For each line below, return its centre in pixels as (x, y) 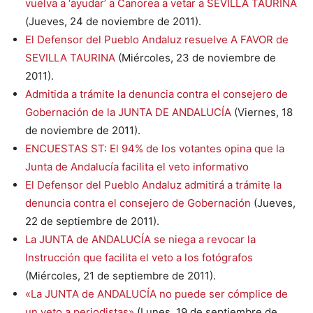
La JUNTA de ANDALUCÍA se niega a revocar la (140, 239)
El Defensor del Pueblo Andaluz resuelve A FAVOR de (157, 39)
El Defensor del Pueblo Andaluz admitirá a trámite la (153, 184)
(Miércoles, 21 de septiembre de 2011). (121, 275)
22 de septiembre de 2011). (92, 221)
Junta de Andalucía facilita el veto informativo (137, 166)
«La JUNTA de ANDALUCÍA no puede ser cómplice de (156, 293)
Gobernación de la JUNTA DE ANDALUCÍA (128, 112)
